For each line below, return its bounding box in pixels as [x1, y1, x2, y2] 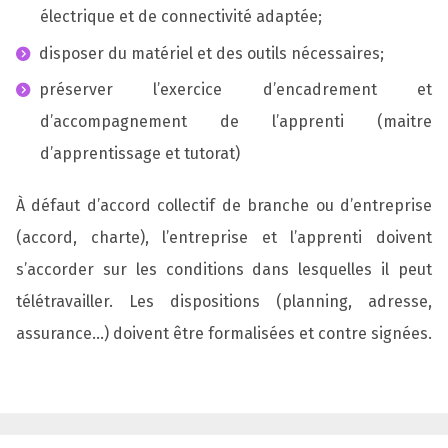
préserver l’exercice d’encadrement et [38, 80, 432, 100]
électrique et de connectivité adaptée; [40, 6, 322, 26]
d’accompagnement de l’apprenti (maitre [40, 112, 432, 132]
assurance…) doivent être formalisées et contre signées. [16, 323, 432, 343]
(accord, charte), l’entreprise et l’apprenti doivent [16, 227, 432, 247]
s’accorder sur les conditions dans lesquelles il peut [16, 259, 432, 279]
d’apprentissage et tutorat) [40, 144, 240, 164]
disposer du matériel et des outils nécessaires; [38, 43, 384, 63]
